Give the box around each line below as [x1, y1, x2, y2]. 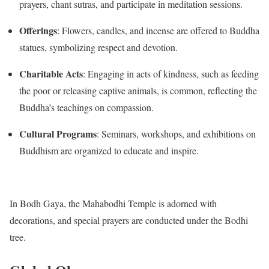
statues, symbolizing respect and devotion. [19, 40, 178, 53]
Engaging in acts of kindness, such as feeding [88, 67, 259, 80]
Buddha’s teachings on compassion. [19, 100, 154, 113]
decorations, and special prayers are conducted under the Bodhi [10, 213, 248, 226]
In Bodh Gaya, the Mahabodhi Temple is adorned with [10, 196, 217, 210]
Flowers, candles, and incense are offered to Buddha [62, 23, 259, 37]
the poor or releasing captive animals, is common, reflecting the [19, 83, 257, 97]
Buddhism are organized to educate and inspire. [19, 144, 199, 157]
